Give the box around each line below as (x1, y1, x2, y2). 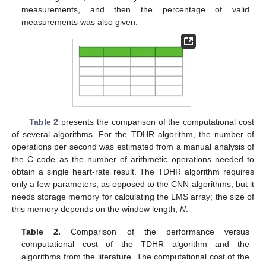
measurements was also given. (21, 17, 138, 27)
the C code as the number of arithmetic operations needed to (12, 154, 254, 164)
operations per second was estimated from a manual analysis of (12, 141, 254, 151)
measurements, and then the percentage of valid (21, 4, 249, 14)
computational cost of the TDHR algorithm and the (21, 239, 249, 249)
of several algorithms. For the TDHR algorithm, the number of (12, 129, 254, 139)
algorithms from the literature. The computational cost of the (21, 251, 249, 261)
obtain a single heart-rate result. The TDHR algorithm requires (12, 166, 254, 176)
